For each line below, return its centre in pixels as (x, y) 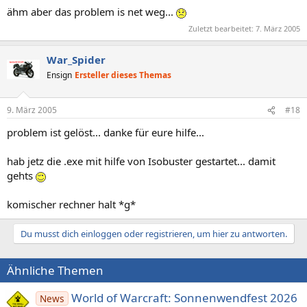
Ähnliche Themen (55, 270)
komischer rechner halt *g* (71, 204)
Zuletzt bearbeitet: (222, 28)
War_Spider (76, 59)
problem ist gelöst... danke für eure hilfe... (106, 132)
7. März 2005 (278, 28)
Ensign (59, 75)
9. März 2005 (32, 110)
